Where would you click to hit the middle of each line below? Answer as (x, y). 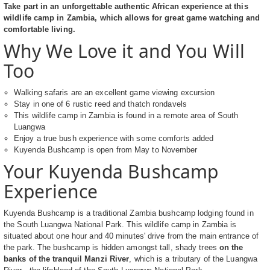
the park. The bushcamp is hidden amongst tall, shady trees (111, 248)
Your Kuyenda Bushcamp (111, 172)
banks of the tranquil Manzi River (67, 259)
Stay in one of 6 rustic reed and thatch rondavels (100, 104)
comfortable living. (39, 30)
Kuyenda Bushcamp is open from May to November (106, 150)
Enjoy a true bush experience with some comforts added (114, 139)
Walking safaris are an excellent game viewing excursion (115, 93)
